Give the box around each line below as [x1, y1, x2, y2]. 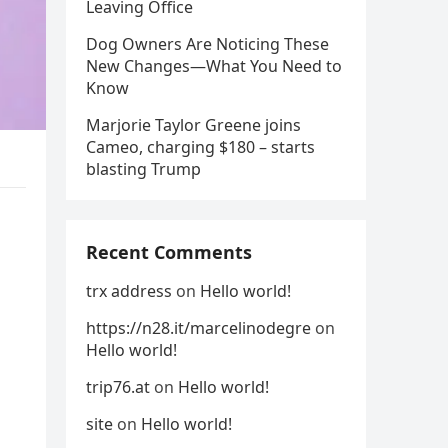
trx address [86, 280, 172, 302]
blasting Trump [86, 158, 201, 180]
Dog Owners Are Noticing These [86, 33, 329, 55]
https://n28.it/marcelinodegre [86, 317, 311, 339]
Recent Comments [86, 240, 252, 264]
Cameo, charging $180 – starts [86, 136, 315, 158]
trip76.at [86, 376, 150, 398]
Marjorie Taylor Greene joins [86, 114, 301, 136]
